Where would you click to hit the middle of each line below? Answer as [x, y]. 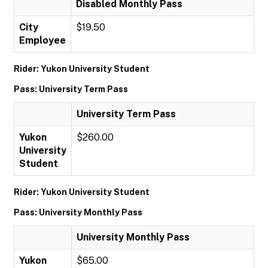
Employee [42, 40]
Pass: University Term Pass [71, 89]
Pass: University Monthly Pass [78, 212]
